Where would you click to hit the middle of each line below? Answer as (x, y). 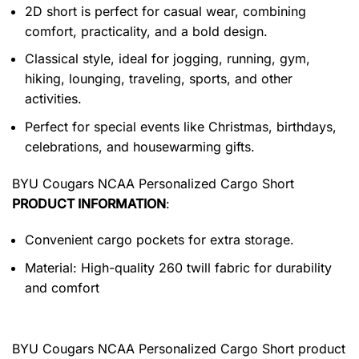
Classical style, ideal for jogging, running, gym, (167, 59)
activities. (53, 99)
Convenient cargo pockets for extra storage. (159, 240)
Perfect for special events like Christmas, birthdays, (181, 126)
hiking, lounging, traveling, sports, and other (159, 79)
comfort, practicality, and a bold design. (146, 31)
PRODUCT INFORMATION (89, 203)
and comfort (62, 288)
